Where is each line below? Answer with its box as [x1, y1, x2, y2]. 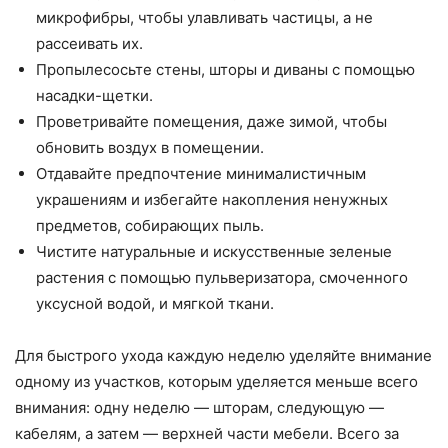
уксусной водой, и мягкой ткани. [36, 294, 274, 314]
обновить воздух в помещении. [36, 138, 264, 158]
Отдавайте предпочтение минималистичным [36, 164, 366, 184]
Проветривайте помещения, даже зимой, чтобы [36, 112, 387, 132]
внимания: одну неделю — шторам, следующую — [15, 398, 384, 418]
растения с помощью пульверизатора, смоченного [36, 268, 408, 288]
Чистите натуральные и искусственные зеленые [36, 242, 392, 262]
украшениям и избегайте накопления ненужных [36, 190, 388, 210]
